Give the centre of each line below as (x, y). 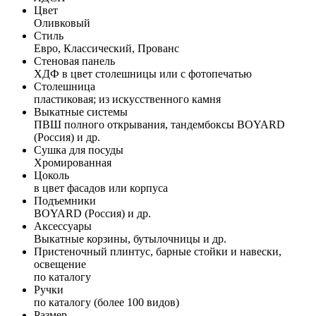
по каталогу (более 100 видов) (107, 302)
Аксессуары (63, 226)
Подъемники (65, 200)
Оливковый (62, 23)
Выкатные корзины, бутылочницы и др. (130, 238)
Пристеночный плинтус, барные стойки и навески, (158, 251)
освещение (60, 264)
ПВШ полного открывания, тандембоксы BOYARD (159, 124)
